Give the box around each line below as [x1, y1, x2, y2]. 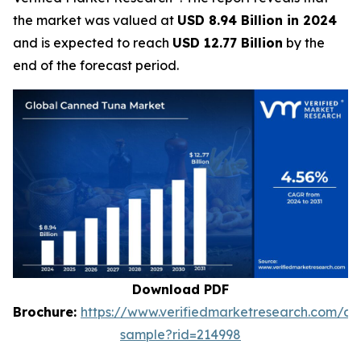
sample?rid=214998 [120, 326, 241, 342]
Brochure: [13, 304, 81, 320]
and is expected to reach [13, 35, 172, 51]
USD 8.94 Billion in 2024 [177, 12, 337, 28]
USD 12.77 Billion [172, 35, 283, 51]
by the [283, 35, 325, 51]
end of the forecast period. [13, 57, 179, 73]
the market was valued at [13, 12, 177, 28]
